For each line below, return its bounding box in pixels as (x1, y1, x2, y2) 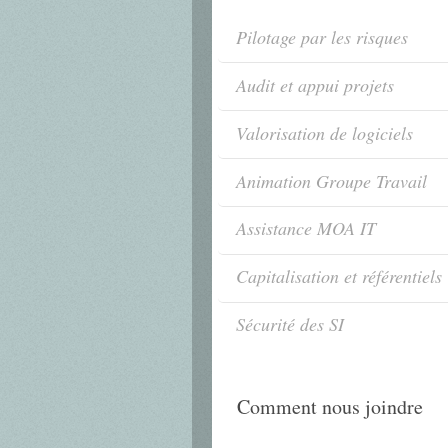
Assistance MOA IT (236, 216, 376, 241)
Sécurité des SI (236, 312, 344, 337)
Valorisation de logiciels (236, 120, 413, 145)
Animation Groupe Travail (236, 168, 427, 193)
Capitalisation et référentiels (236, 264, 442, 289)
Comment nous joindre (237, 392, 423, 420)
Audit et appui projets (236, 72, 394, 97)
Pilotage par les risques (236, 24, 408, 49)
